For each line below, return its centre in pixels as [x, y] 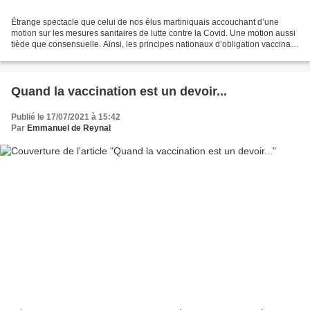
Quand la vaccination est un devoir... [119, 92]
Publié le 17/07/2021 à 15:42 [66, 117]
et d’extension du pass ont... [63, 56]
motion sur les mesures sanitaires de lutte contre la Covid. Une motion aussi [153, 34]
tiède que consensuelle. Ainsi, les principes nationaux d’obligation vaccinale [154, 45]
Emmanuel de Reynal [69, 128]
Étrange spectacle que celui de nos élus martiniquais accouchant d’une [145, 22]
